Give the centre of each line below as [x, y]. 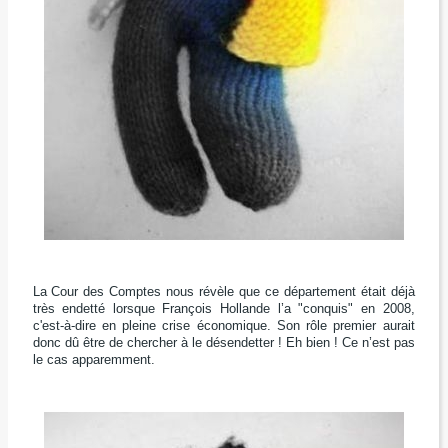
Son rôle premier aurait [345, 326]
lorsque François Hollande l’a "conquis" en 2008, [263, 309]
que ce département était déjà [327, 292]
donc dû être [70, 343]
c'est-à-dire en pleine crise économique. [154, 326]
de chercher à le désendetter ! [197, 343]
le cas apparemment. [93, 360]
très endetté [72, 309]
